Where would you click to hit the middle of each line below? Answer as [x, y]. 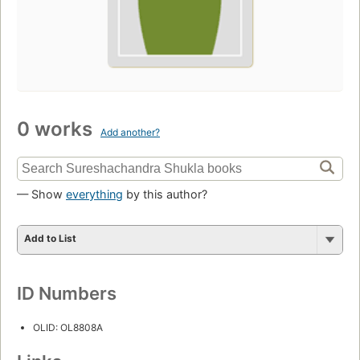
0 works [57, 129]
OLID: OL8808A [68, 327]
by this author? [165, 194]
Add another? [130, 132]
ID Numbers [67, 293]
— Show [41, 194]
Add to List [50, 238]
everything [94, 194]
